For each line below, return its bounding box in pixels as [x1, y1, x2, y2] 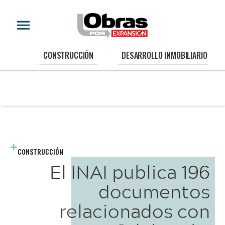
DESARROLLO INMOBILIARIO [122, 49, 207, 62]
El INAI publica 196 [50, 157, 210, 186]
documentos [98, 177, 210, 205]
